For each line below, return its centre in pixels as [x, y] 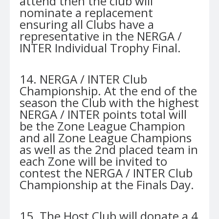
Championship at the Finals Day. [107, 185]
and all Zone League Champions [106, 138]
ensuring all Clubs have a [87, 24]
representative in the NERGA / [101, 36]
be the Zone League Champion [102, 126]
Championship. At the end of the [108, 91]
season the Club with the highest [109, 102]
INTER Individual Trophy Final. [100, 48]
